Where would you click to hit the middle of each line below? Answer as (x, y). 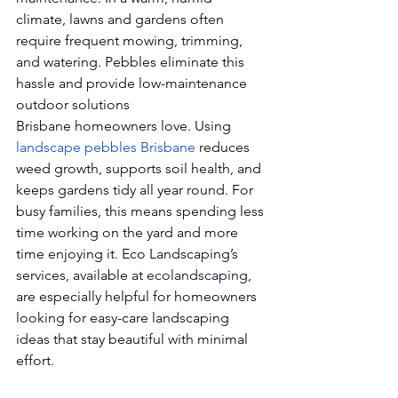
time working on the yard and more (129, 232)
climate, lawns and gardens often (122, 19)
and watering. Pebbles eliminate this (132, 61)
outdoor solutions (73, 104)
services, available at (81, 275)
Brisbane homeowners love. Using (125, 125)
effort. (35, 360)
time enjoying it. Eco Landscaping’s (129, 253)
